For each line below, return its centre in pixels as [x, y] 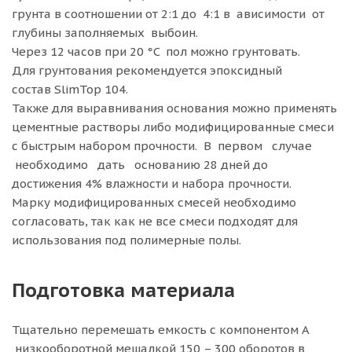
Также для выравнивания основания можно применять [174, 108]
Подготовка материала [123, 290]
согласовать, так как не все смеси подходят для [155, 221]
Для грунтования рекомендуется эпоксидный [147, 70]
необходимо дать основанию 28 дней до [140, 165]
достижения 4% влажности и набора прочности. [152, 183]
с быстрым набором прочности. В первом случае [163, 146]
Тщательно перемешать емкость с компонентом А [161, 330]
